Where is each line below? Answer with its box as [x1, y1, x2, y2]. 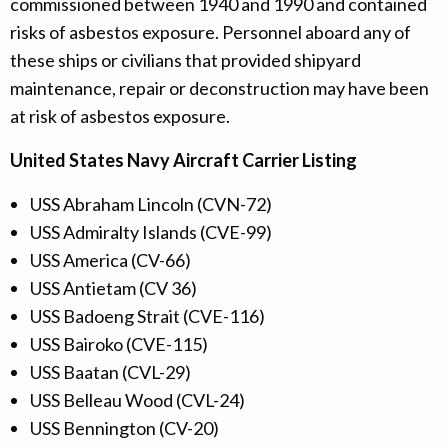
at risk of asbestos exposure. [10, 105, 230, 128]
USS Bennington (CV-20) [30, 417, 219, 440]
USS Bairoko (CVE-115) [30, 333, 208, 356]
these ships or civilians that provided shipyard [10, 49, 361, 72]
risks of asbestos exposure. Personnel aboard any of [10, 21, 411, 44]
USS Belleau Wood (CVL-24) [30, 389, 245, 412]
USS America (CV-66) [30, 249, 191, 272]
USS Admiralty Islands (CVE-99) [30, 221, 272, 244]
